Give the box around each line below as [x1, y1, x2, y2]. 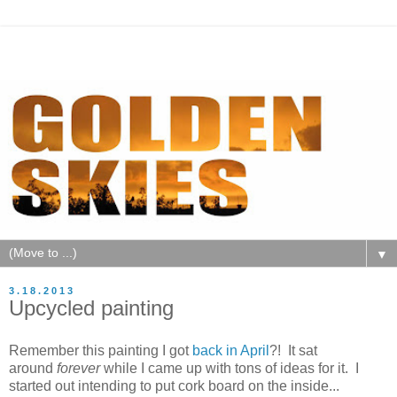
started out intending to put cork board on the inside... [9, 378, 339, 393]
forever [57, 360, 104, 376]
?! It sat [269, 342, 317, 358]
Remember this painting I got [9, 342, 192, 358]
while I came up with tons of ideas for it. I [104, 360, 359, 376]
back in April [192, 342, 269, 358]
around [9, 360, 57, 376]
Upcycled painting [9, 296, 174, 321]
